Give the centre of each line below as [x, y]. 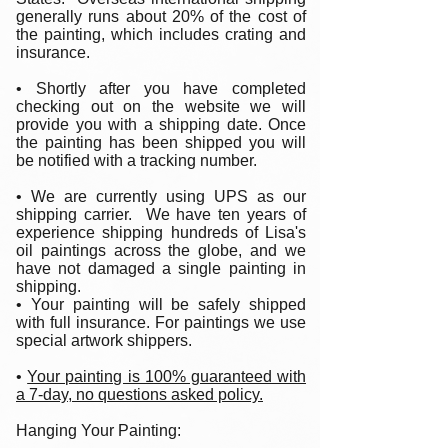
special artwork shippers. [108, 340]
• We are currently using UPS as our [161, 196]
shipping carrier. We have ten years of [161, 214]
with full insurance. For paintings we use [161, 322]
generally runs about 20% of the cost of [161, 16]
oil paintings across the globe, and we [161, 250]
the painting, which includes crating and [161, 34]
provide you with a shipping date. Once [161, 124]
